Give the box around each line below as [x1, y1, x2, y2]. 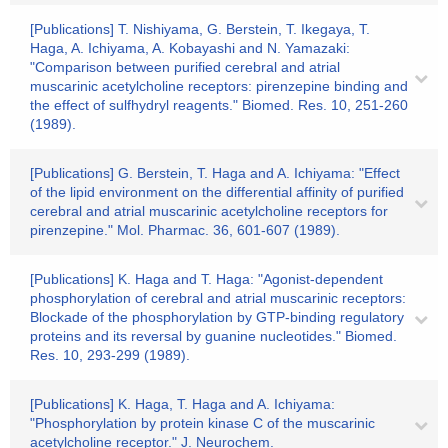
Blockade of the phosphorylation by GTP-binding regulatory [30, 309, 404, 325]
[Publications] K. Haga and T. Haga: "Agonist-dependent [30, 271, 383, 287]
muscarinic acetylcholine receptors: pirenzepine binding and [30, 78, 408, 94]
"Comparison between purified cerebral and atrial [30, 59, 340, 75]
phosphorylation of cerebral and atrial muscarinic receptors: [30, 290, 406, 306]
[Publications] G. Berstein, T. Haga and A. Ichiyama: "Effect [30, 165, 400, 181]
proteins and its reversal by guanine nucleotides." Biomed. [30, 328, 397, 344]
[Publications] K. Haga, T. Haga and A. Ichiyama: [30, 396, 335, 412]
